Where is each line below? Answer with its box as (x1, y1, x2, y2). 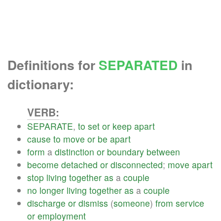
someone (113, 196, 150, 209)
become (27, 158, 59, 171)
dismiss (78, 196, 108, 209)
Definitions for (7, 55, 99, 74)
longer (39, 184, 64, 196)
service (176, 196, 204, 209)
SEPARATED (99, 55, 178, 74)
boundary (107, 145, 144, 158)
